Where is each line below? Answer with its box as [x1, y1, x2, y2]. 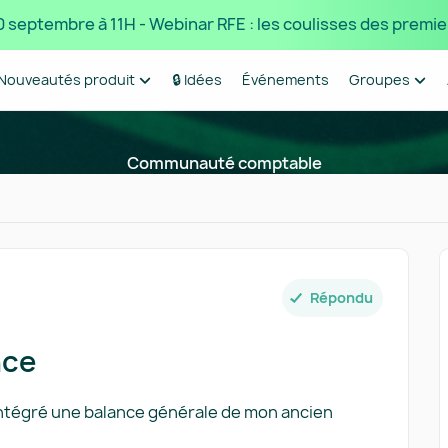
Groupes [348, 70, 410, 89]
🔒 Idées [171, 70, 222, 89]
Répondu [310, 288, 373, 307]
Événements [241, 70, 329, 89]
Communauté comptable [126, 152, 322, 174]
